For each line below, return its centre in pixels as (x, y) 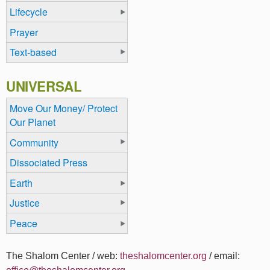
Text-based (33, 52)
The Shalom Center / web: (63, 256)
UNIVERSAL (44, 86)
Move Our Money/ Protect (64, 108)
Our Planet (33, 122)
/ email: (223, 256)
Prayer (24, 32)
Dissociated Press (49, 163)
